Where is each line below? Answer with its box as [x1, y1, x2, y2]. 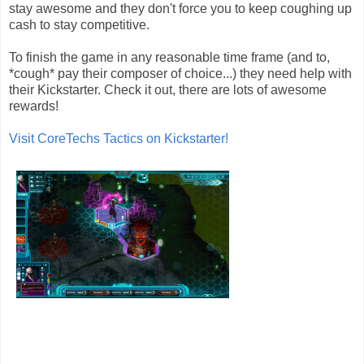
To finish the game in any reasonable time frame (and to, [9, 50, 330, 64]
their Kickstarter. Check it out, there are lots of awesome [9, 82, 327, 97]
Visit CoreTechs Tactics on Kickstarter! [9, 131, 228, 145]
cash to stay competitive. [9, 17, 149, 32]
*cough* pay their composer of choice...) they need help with [9, 66, 352, 80]
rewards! [9, 98, 58, 113]
